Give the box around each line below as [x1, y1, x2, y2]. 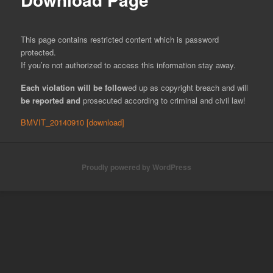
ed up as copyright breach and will [128, 81, 249, 93]
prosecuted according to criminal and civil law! [80, 94, 246, 106]
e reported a [26, 94, 71, 106]
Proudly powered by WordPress [82, 161, 191, 172]
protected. [21, 46, 57, 58]
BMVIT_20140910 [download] [21, 116, 125, 129]
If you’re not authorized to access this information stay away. [21, 58, 236, 71]
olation [49, 81, 78, 93]
